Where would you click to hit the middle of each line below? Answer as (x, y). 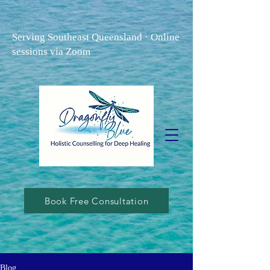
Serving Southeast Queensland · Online (96, 37)
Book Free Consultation (96, 201)
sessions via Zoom (51, 52)
